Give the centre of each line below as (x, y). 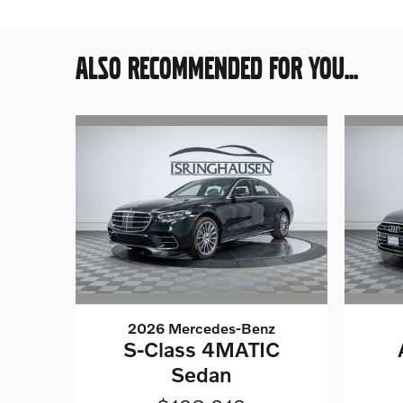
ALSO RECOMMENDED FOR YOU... (217, 68)
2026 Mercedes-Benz (201, 328)
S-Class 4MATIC (201, 349)
